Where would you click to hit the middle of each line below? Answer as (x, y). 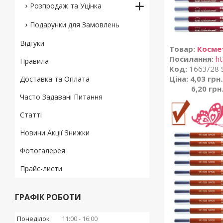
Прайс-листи (41, 168)
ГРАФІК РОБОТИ (48, 197)
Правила (34, 61)
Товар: (182, 49)
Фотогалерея (43, 151)
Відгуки (32, 43)
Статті (31, 115)
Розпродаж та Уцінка (66, 6)
